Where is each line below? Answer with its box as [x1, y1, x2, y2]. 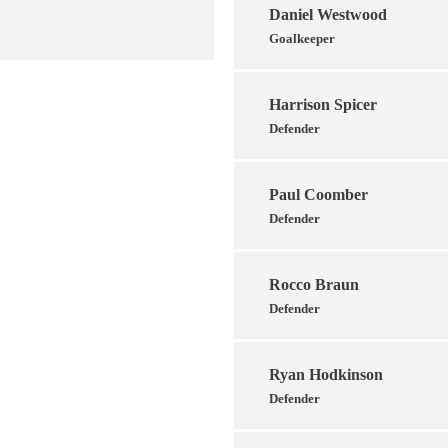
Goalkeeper [269, 30, 335, 46]
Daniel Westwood [269, 5, 387, 23]
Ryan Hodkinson [269, 365, 383, 383]
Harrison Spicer [269, 95, 377, 113]
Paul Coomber [269, 185, 368, 203]
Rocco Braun [269, 275, 359, 293]
